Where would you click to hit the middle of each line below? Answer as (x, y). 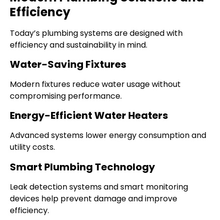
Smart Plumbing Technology (82, 167)
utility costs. (32, 147)
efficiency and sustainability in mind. (79, 45)
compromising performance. (66, 96)
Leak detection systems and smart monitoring (99, 187)
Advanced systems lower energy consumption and (108, 136)
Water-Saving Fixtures (68, 65)
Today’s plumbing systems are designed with (96, 33)
